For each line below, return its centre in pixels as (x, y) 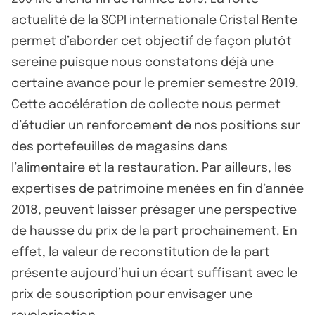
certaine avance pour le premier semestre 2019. (155, 83)
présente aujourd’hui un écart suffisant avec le (154, 273)
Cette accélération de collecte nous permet (146, 104)
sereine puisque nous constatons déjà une (142, 62)
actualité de (50, 20)
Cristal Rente (257, 20)
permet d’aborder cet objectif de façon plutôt (152, 41)
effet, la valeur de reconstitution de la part (141, 252)
